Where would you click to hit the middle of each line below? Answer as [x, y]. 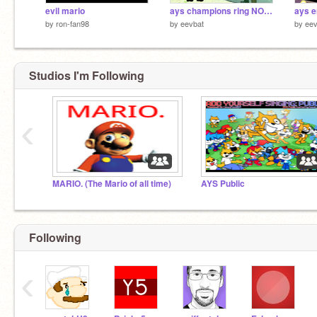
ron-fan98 [73, 23]
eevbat [192, 23]
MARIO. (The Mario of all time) [112, 184]
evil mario [65, 11]
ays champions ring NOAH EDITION [268, 11]
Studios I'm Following [87, 75]
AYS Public [223, 184]
